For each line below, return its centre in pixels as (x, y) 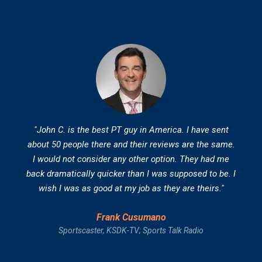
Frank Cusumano (131, 218)
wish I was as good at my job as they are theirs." (131, 189)
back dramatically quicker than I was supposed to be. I (131, 174)
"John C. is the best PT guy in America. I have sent (131, 130)
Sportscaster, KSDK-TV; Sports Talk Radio (131, 231)
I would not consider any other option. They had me (131, 159)
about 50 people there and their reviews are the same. (131, 145)
